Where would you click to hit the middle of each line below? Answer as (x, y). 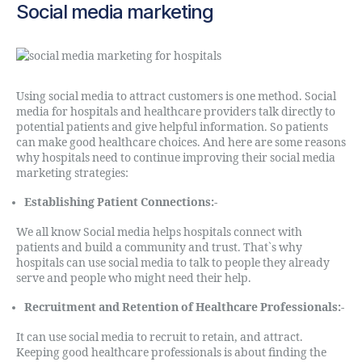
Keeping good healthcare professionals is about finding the (171, 352)
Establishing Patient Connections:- (121, 202)
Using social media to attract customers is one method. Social (176, 96)
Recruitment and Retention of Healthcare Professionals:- (184, 307)
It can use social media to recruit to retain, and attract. (160, 337)
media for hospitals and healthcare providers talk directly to (176, 112)
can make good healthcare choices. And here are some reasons (181, 142)
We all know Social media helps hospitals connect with (159, 232)
